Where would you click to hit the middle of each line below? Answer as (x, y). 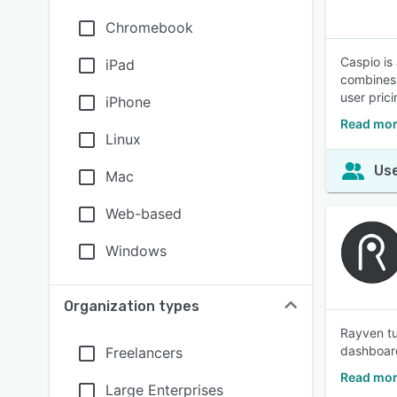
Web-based (144, 214)
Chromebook (149, 27)
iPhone (128, 102)
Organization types (132, 306)
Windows (136, 251)
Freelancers (144, 353)
